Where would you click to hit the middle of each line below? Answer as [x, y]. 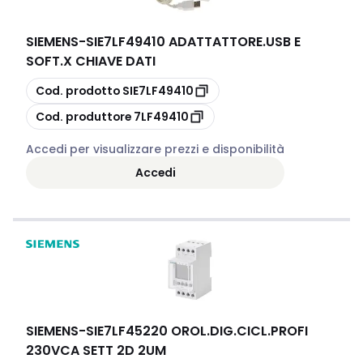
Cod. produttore [83, 116]
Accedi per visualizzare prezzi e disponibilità [155, 149]
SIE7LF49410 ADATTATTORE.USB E [193, 42]
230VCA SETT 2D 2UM [96, 350]
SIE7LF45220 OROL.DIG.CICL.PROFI [197, 331]
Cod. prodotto [78, 90]
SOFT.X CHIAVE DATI [91, 61]
